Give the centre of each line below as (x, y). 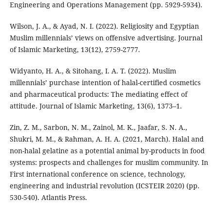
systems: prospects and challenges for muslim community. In (109, 163)
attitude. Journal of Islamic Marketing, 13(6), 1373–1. (96, 106)
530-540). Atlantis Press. (48, 198)
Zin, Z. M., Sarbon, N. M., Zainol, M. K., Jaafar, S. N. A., (98, 127)
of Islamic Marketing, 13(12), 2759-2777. (75, 50)
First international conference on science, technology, (97, 174)
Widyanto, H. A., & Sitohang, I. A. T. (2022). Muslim (93, 71)
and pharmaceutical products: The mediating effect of (98, 94)
